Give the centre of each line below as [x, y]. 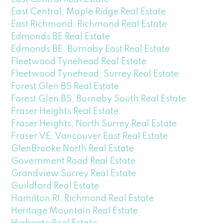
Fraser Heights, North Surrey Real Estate [94, 124]
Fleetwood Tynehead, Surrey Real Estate [95, 74]
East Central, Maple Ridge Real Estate [89, 12]
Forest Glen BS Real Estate [65, 86]
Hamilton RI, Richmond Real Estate [83, 198]
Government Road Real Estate [73, 161]
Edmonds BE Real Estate [61, 37]
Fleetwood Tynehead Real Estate [79, 61]
